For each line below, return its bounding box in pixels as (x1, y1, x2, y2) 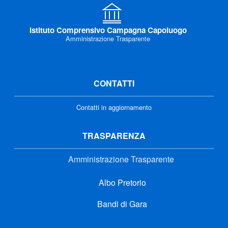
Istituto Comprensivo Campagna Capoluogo (29, 24, 187, 36)
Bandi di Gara (95, 197, 147, 210)
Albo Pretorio (96, 176, 146, 188)
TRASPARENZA (82, 129, 146, 141)
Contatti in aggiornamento (76, 102, 152, 112)
